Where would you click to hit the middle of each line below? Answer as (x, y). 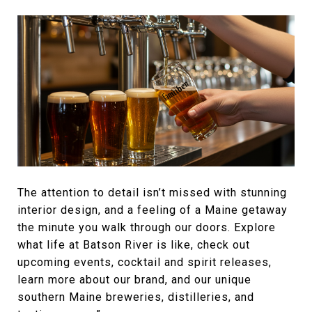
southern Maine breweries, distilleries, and (136, 297)
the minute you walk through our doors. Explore (147, 228)
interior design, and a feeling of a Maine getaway (153, 210)
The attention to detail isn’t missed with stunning (152, 193)
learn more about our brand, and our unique (134, 280)
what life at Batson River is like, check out (134, 245)
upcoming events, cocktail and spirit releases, (145, 263)
